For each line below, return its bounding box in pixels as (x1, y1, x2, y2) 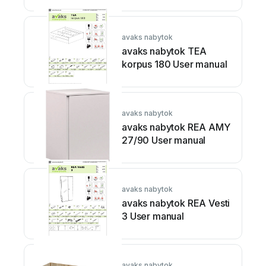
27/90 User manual (122, 134, 206, 146)
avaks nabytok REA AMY (122, 121, 230, 133)
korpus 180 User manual (122, 58, 227, 70)
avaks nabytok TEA (122, 45, 207, 57)
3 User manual (122, 210, 184, 222)
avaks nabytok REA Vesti (122, 197, 230, 209)
